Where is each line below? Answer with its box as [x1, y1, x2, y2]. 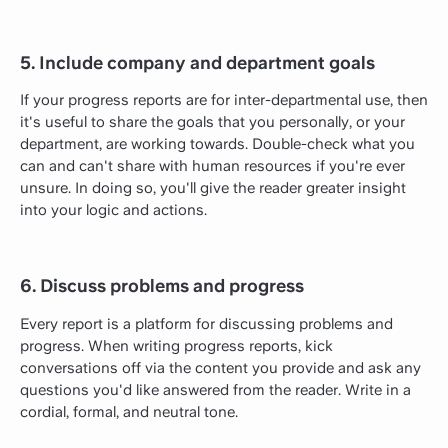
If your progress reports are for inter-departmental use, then [20, 91, 428, 110]
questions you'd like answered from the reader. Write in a [20, 380, 411, 399]
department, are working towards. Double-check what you [20, 135, 415, 154]
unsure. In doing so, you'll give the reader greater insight [20, 179, 406, 198]
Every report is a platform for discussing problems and [20, 314, 393, 333]
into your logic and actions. [20, 201, 207, 220]
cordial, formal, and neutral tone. [20, 402, 238, 421]
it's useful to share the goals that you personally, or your [20, 113, 405, 132]
